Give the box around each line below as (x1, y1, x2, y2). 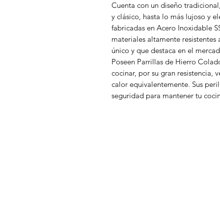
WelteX (36, 154, 95, 177)
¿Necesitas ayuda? (39, 187, 124, 199)
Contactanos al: (36, 208, 88, 217)
